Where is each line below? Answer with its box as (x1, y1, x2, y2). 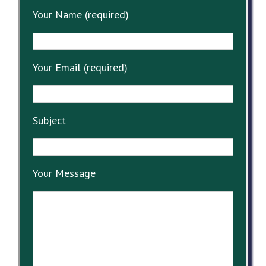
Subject (33, 113, 66, 127)
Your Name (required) (33, 7, 129, 21)
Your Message (33, 166, 96, 180)
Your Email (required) (33, 60, 128, 74)
